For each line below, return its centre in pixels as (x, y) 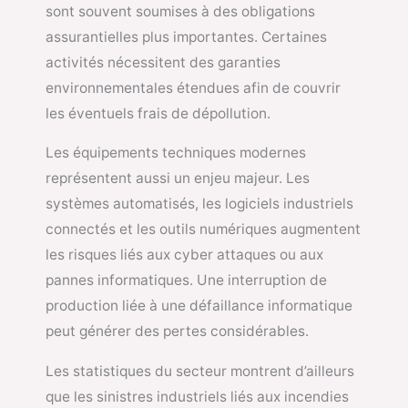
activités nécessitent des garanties (163, 62)
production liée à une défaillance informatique (199, 306)
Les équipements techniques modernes (176, 153)
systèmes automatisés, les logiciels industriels (199, 204)
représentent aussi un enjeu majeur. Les (178, 178)
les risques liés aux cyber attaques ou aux (184, 255)
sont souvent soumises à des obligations (180, 11)
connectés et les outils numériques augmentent (203, 229)
